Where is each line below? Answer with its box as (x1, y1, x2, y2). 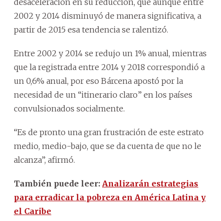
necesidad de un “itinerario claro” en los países (14, 89, 192, 100)
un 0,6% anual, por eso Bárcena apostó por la (14, 75, 183, 86)
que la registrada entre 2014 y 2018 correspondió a (14, 62, 205, 72)
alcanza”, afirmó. (14, 154, 75, 165)
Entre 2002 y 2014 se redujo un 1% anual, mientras (14, 48, 207, 58)
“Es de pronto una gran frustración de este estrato (14, 127, 204, 137)
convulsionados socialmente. (14, 103, 125, 113)
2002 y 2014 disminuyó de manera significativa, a (14, 10, 201, 21)
